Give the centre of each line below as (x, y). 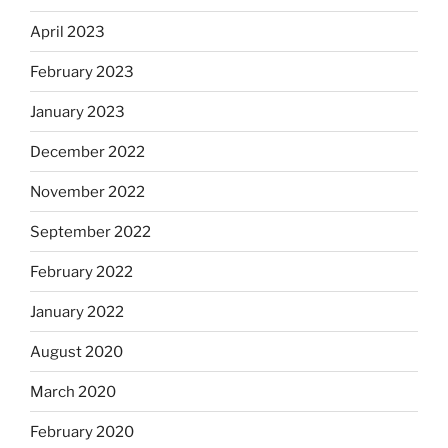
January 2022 (77, 311)
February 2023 (82, 71)
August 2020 (76, 351)
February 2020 (82, 431)
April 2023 (67, 31)
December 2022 (87, 151)
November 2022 (87, 191)
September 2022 (90, 231)
